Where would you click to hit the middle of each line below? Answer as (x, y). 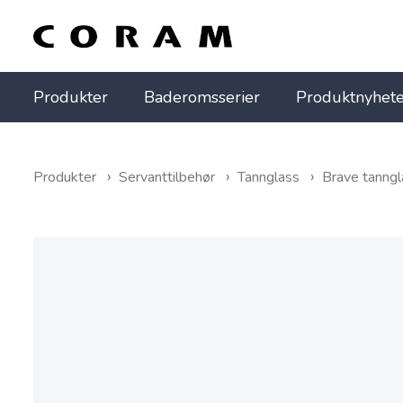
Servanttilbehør (169, 177)
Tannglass (270, 177)
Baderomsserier (202, 97)
